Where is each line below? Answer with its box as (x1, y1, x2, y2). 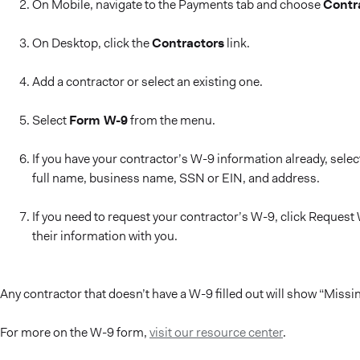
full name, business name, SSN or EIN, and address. (32, 170, 320, 186)
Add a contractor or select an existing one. (32, 73, 263, 90)
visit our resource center (149, 324, 283, 341)
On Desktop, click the (32, 35, 152, 51)
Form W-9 (69, 112, 128, 129)
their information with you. (32, 227, 178, 244)
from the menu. (128, 112, 215, 129)
